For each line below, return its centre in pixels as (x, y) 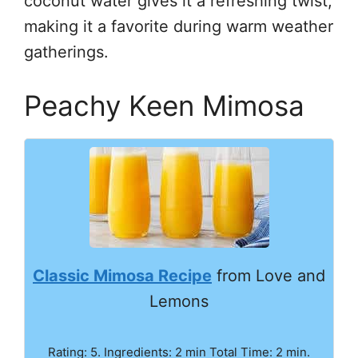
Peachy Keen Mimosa (164, 105)
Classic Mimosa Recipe (122, 275)
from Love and (268, 275)
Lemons (179, 301)
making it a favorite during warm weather (179, 26)
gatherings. (66, 52)
